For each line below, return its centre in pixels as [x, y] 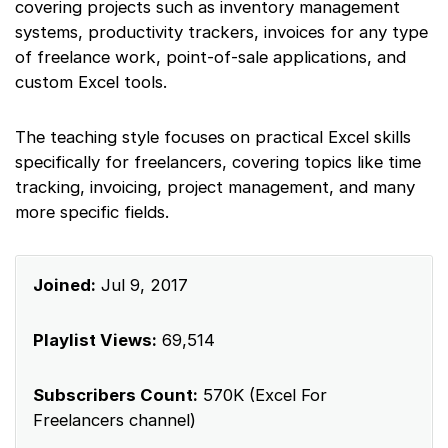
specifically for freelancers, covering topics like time [218, 161]
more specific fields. [92, 211]
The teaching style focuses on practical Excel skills [213, 136]
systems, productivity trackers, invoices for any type [221, 31]
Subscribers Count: [115, 394]
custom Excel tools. [91, 81]
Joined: [64, 284]
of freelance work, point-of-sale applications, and [210, 56]
